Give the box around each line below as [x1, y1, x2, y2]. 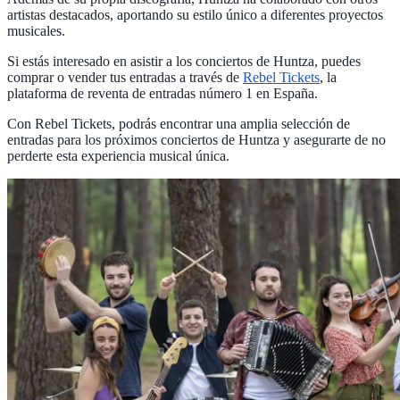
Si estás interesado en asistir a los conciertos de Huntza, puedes [7, 54, 361, 70]
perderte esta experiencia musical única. [7, 148, 229, 164]
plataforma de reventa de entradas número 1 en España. [7, 86, 318, 102]
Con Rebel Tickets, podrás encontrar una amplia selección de [7, 116, 350, 132]
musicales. [7, 23, 65, 39]
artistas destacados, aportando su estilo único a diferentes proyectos [7, 7, 383, 23]
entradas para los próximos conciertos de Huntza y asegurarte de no [7, 132, 386, 148]
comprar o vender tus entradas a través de [7, 70, 243, 86]
